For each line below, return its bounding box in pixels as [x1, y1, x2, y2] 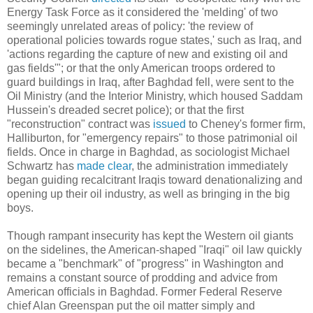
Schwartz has [7, 159, 77, 172]
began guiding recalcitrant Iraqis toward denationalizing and [7, 173, 303, 186]
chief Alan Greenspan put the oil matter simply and [7, 299, 255, 312]
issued [153, 117, 186, 130]
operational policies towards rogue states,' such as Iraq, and [7, 34, 302, 46]
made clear [77, 159, 131, 172]
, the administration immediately [131, 159, 288, 172]
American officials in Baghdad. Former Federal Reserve [7, 285, 282, 298]
